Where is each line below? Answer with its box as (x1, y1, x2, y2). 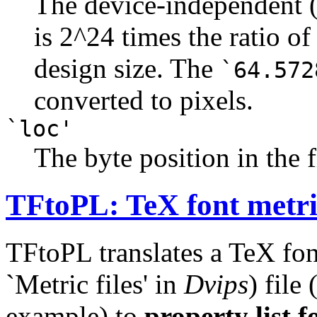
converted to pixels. (34, 84, 253, 115)
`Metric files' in (6, 268, 184, 299)
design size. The (34, 52, 220, 83)
